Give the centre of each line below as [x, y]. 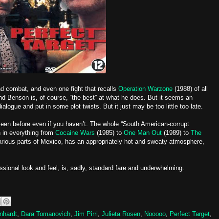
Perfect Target [190, 214]
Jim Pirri [86, 214]
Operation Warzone [145, 89]
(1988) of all [190, 89]
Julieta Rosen [121, 214]
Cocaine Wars [75, 133]
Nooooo [155, 214]
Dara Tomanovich [46, 214]
